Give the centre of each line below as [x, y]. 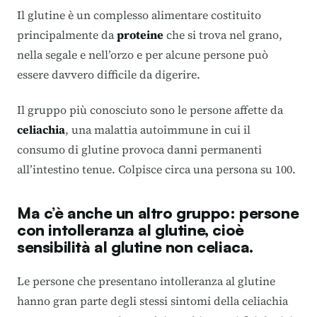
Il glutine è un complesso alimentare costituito [139, 15]
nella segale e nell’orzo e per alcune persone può [143, 54]
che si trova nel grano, [223, 34]
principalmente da [67, 34]
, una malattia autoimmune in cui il [158, 129]
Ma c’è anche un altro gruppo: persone [158, 212]
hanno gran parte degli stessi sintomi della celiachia [152, 300]
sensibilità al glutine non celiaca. [136, 246]
